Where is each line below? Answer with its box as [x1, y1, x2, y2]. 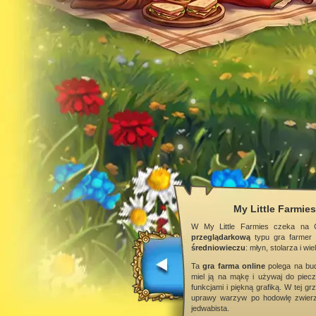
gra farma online [202, 262, 266, 270]
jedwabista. [191, 304, 229, 312]
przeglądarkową [191, 233, 250, 241]
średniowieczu [191, 243, 245, 252]
